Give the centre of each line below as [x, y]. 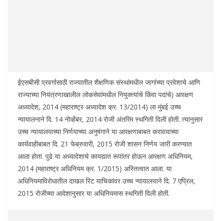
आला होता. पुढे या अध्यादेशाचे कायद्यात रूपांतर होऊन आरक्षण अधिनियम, [105, 156]
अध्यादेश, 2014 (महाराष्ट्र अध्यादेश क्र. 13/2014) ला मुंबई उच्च [99, 107]
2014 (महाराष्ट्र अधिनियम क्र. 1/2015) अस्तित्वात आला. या [95, 169]
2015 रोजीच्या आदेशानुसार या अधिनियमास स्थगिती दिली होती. [94, 193]
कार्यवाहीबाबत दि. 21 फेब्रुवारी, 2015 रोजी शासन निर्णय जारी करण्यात [105, 144]
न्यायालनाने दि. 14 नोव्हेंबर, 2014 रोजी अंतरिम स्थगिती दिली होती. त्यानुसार [110, 119]
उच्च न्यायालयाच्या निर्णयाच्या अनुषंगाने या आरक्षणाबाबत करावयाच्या [98, 132]
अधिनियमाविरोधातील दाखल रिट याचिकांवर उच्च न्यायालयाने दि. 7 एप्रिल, [107, 181]
